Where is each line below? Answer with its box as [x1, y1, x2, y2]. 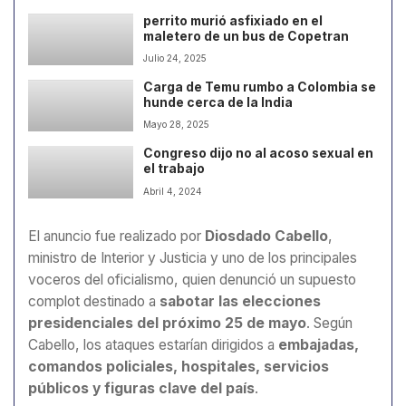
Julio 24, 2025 [143, 53, 208, 64]
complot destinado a [28, 292, 159, 310]
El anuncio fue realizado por [28, 227, 205, 245]
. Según [306, 314, 353, 332]
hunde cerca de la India [143, 95, 294, 111]
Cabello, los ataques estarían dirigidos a [28, 335, 278, 353]
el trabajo [143, 161, 206, 177]
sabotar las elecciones [159, 292, 321, 310]
